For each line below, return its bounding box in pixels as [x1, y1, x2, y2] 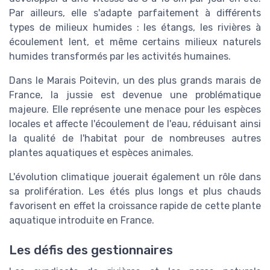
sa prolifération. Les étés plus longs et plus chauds [9, 186, 261, 198]
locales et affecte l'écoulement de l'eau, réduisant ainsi [9, 118, 261, 130]
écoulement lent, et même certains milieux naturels [9, 36, 261, 48]
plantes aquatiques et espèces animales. [9, 147, 193, 159]
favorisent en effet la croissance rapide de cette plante [9, 200, 261, 212]
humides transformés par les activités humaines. [9, 51, 231, 63]
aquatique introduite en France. [9, 215, 154, 227]
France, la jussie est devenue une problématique [9, 89, 261, 101]
